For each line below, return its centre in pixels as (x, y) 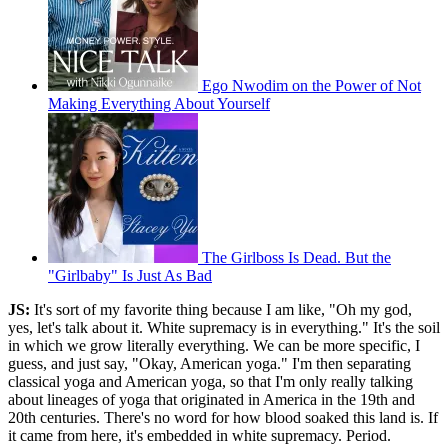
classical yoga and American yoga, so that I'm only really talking (210, 382)
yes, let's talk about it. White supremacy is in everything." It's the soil (224, 328)
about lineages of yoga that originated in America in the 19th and (211, 400)
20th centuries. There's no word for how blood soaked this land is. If (223, 418)
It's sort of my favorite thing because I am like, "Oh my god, (221, 310)
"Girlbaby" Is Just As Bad (130, 276)
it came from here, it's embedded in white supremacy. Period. (199, 436)
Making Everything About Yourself (159, 104)
